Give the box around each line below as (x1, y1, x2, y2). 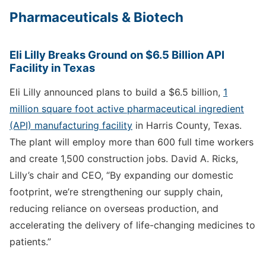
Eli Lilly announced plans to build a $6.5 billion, (9, 85, 223, 98)
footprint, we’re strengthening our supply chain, (9, 185, 223, 198)
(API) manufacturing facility (9, 119, 132, 131)
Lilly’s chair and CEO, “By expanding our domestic (9, 169, 233, 181)
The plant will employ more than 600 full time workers (9, 135, 254, 148)
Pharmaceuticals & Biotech (9, 8, 183, 25)
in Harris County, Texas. (132, 119, 242, 131)
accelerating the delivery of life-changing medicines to (9, 218, 255, 231)
